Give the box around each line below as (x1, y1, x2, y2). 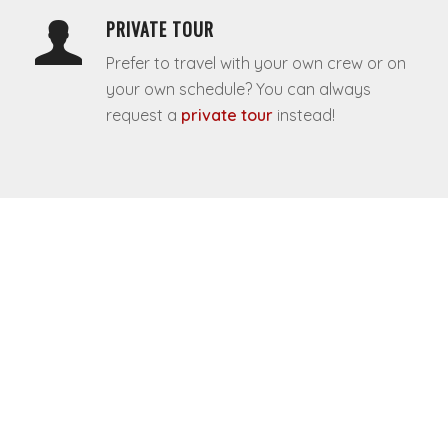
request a (105, 104, 181, 125)
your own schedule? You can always (105, 78, 371, 99)
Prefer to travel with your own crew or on (105, 52, 406, 73)
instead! (276, 104, 335, 125)
